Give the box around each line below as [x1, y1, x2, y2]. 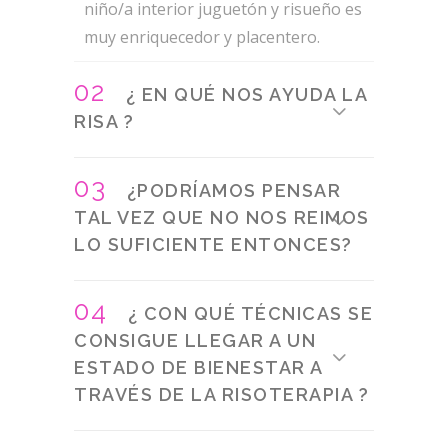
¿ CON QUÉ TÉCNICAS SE [122, 302, 373, 324]
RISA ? [74, 110, 134, 132]
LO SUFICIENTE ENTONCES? [74, 233, 353, 255]
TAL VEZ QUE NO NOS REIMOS [74, 206, 370, 228]
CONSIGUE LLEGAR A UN [74, 329, 316, 351]
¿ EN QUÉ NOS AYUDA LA [120, 83, 367, 105]
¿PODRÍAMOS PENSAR [121, 179, 341, 201]
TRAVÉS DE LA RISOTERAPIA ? [74, 383, 369, 405]
